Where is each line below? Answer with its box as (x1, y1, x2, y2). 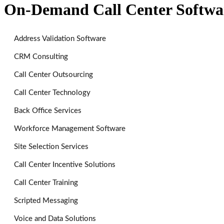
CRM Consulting (14, 52, 68, 60)
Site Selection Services (14, 142, 88, 150)
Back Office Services (14, 106, 81, 114)
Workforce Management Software (14, 124, 125, 132)
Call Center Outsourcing (14, 70, 93, 78)
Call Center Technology (14, 88, 90, 96)
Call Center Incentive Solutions (14, 160, 115, 168)
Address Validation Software (14, 34, 106, 42)
